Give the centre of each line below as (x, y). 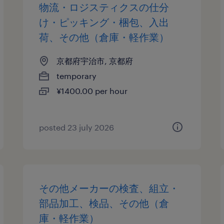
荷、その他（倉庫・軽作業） (104, 37)
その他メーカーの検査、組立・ (109, 188)
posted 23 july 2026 (77, 127)
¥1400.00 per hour (92, 91)
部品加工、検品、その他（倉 (104, 203)
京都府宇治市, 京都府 (95, 61)
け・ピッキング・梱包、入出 (104, 22)
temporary (77, 76)
